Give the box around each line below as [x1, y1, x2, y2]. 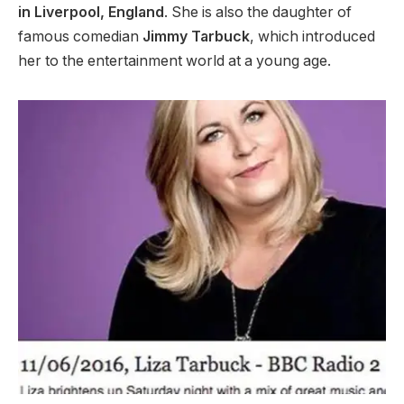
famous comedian [18, 27, 142, 45]
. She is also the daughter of [164, 3, 352, 21]
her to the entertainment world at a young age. [18, 51, 331, 69]
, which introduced [250, 27, 375, 45]
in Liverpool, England [18, 3, 164, 21]
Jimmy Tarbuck [142, 27, 250, 45]
